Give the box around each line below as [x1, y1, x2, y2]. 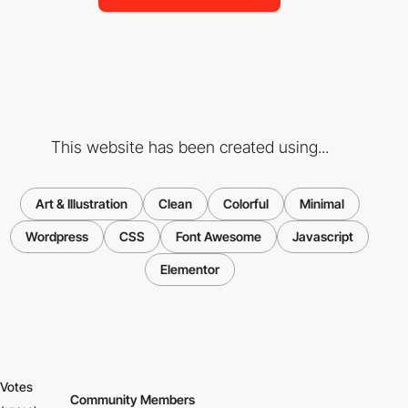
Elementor [159, 261, 219, 278]
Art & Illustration [35, 196, 127, 212]
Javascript [292, 229, 353, 245]
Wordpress [25, 229, 88, 245]
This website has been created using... [50, 138, 329, 158]
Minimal [299, 196, 344, 212]
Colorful [222, 196, 269, 212]
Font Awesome [176, 229, 261, 245]
